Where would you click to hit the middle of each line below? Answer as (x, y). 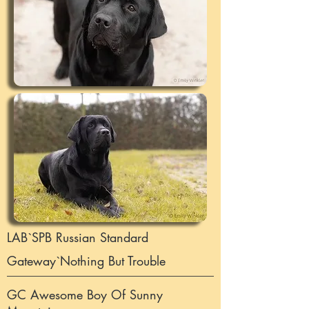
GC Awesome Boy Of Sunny (85, 295)
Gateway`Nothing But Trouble (86, 261)
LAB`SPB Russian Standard (78, 237)
